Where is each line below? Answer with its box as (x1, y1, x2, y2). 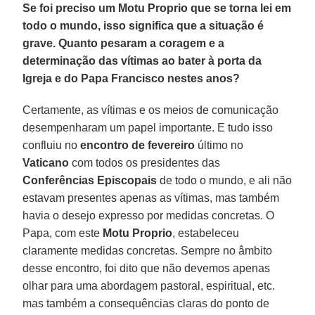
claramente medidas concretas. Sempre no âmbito (22, 244, 273, 257)
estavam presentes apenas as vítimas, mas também (22, 191, 280, 204)
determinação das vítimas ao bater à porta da (22, 54, 262, 67)
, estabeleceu (172, 226, 240, 239)
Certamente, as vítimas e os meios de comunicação (22, 103, 279, 116)
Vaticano (22, 156, 70, 169)
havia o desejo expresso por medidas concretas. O (22, 209, 275, 221)
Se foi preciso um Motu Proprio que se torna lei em (22, 1, 292, 14)
